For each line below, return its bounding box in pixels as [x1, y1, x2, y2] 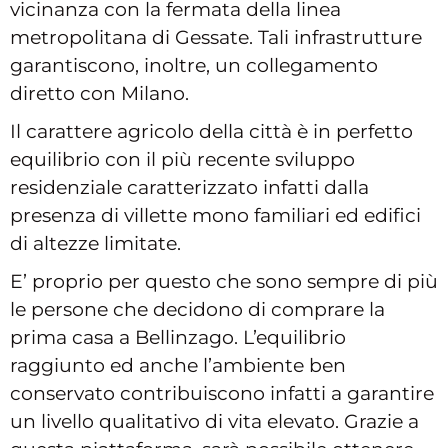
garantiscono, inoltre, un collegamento [10, 54, 378, 78]
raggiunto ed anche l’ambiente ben [10, 354, 346, 378]
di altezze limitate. [10, 232, 181, 256]
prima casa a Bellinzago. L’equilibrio [10, 326, 346, 350]
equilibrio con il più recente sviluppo [10, 148, 355, 172]
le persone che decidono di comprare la [10, 298, 385, 322]
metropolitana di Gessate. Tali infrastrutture [10, 26, 422, 50]
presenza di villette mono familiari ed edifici [10, 204, 421, 228]
